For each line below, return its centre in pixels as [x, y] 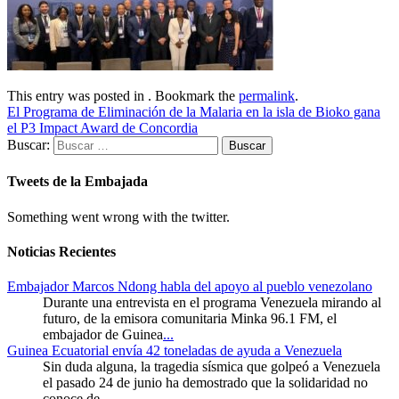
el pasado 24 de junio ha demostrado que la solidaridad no [205, 383]
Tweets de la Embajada [77, 182]
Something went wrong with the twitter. [118, 216]
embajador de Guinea [103, 335]
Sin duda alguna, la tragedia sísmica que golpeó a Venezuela [212, 367]
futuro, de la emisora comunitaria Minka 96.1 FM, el [190, 319]
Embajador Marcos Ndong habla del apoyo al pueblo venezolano [190, 287]
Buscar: [28, 145]
